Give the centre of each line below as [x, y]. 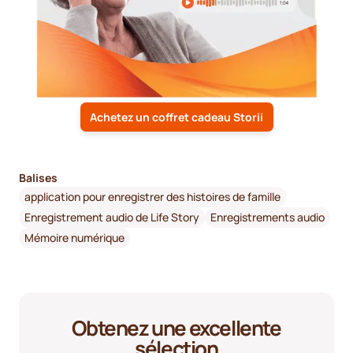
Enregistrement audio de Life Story [112, 217]
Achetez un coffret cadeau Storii [176, 117]
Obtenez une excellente [176, 327]
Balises [38, 177]
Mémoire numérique [74, 238]
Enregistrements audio [268, 217]
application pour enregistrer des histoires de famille [152, 197]
